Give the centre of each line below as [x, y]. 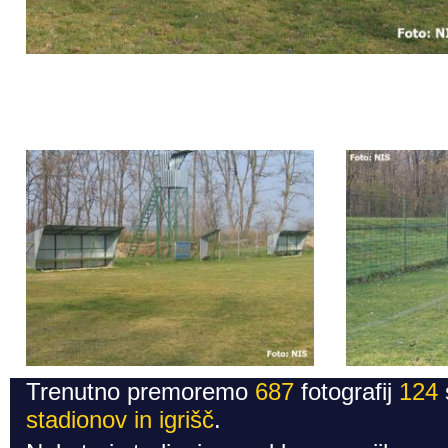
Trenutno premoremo [140, 392]
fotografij [346, 392]
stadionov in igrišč [120, 420]
